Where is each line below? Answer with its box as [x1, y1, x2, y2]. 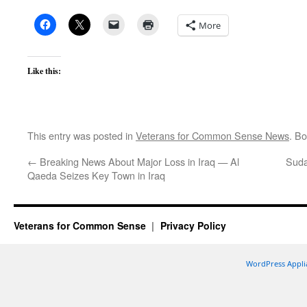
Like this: [27, 65, 61, 77]
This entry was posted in [27, 128, 136, 143]
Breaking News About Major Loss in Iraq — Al [37, 154, 239, 169]
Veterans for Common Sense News [136, 128, 289, 143]
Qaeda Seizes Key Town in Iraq [27, 168, 165, 182]
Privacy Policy [160, 219, 226, 232]
